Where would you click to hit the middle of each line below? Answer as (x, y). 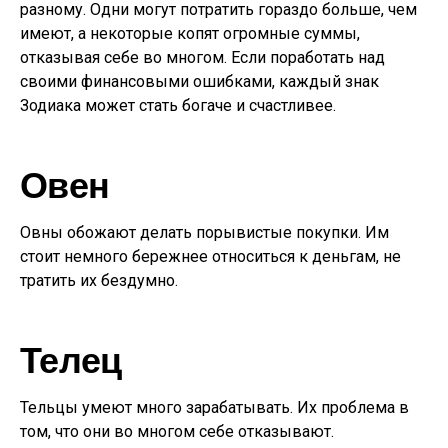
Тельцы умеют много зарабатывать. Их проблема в (214, 407)
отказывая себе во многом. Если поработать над (202, 57)
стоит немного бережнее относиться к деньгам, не (210, 256)
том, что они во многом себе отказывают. (177, 431)
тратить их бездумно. (99, 280)
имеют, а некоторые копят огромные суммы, (190, 33)
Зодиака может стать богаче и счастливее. (178, 105)
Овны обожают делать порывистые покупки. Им (204, 232)
